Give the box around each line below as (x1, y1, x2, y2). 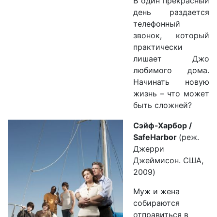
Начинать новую (133, 77, 209, 87)
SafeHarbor (133, 132, 179, 142)
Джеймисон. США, (133, 155, 203, 166)
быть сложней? (133, 100, 192, 110)
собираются (133, 198, 180, 208)
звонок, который (133, 31, 209, 41)
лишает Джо (133, 54, 209, 64)
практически (133, 42, 183, 52)
